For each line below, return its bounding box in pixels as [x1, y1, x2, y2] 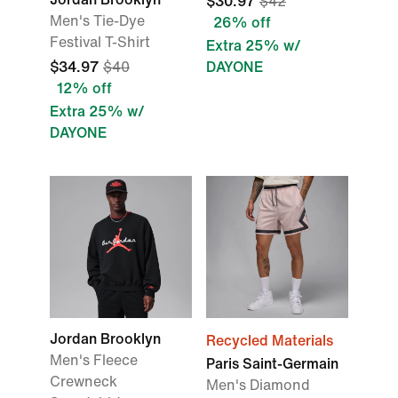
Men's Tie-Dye [50, 13, 145, 28]
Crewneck [50, 374, 117, 389]
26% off [213, 15, 271, 30]
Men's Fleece [50, 353, 138, 368]
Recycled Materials [206, 333, 333, 348]
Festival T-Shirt [50, 35, 150, 50]
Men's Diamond [206, 378, 310, 393]
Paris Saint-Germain [206, 356, 338, 371]
